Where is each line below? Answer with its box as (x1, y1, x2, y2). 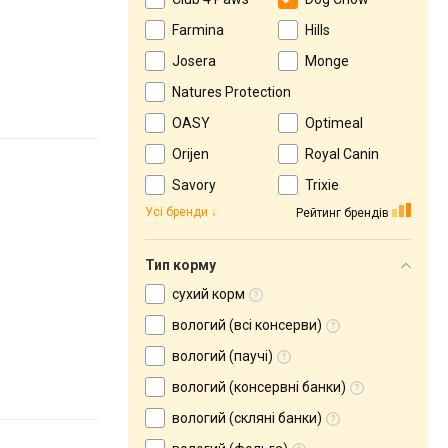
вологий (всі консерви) (172, 317, 322, 333)
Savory (172, 177, 216, 193)
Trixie (305, 177, 339, 193)
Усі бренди (145, 205, 208, 219)
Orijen (172, 146, 209, 162)
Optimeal (305, 115, 363, 131)
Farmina (172, 22, 224, 38)
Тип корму (145, 257, 216, 273)
